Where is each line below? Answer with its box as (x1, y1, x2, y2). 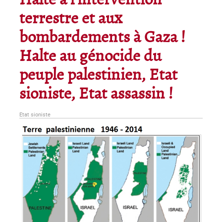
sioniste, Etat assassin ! (19, 85, 173, 104)
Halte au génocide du (19, 47, 162, 66)
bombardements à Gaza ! (19, 28, 185, 48)
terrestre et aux (19, 9, 122, 29)
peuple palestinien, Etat (19, 66, 177, 85)
